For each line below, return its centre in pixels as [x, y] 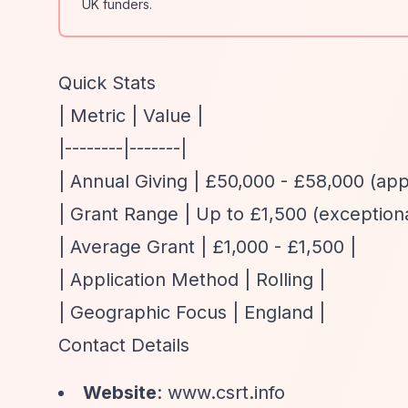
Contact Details [124, 345]
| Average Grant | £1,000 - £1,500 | [207, 247]
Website [120, 393]
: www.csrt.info [221, 393]
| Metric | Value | [131, 116]
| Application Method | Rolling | [192, 280]
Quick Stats [107, 83]
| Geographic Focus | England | [192, 312]
